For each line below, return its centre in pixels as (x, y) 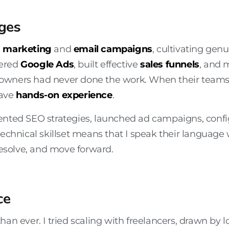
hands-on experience (64, 95)
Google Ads (47, 65)
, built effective (107, 65)
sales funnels (170, 65)
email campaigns (113, 49)
